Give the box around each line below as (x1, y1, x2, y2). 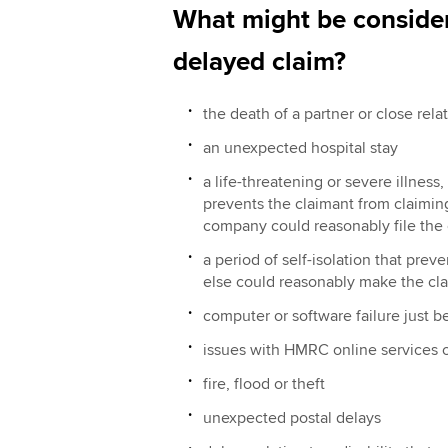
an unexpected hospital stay (202, 137, 398, 158)
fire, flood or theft (202, 373, 325, 394)
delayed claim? (172, 45, 346, 78)
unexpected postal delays (202, 407, 381, 428)
